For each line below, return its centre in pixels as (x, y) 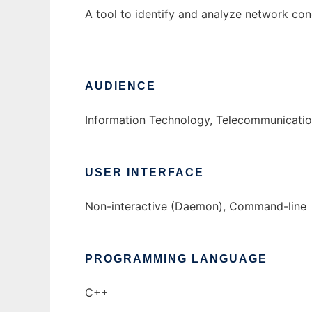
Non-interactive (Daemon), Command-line (196, 206)
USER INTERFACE (145, 173)
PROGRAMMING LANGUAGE (176, 259)
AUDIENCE (120, 86)
